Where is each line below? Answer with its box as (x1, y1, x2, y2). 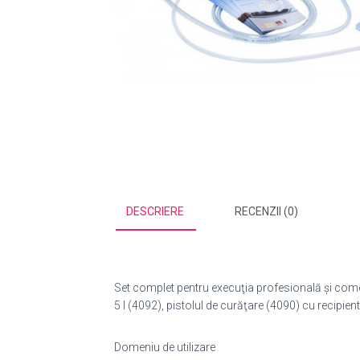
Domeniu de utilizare (114, 341, 215, 354)
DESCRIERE (126, 205, 184, 218)
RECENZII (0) (235, 205, 298, 218)
